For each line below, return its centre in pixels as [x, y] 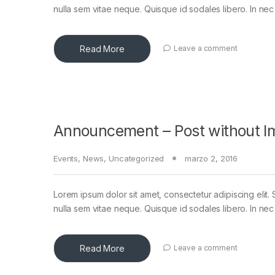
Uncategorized [137, 158]
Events [66, 158]
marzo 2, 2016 [211, 158]
